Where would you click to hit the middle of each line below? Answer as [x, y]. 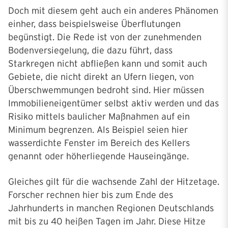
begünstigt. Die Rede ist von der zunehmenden [105, 37]
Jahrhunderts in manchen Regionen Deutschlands [111, 208]
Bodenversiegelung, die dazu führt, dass [90, 50]
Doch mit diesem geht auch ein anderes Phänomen [113, 11]
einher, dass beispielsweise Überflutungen [94, 24]
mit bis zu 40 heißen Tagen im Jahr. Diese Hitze [107, 221]
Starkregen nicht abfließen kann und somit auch [108, 64]
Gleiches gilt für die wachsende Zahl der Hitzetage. [114, 182]
